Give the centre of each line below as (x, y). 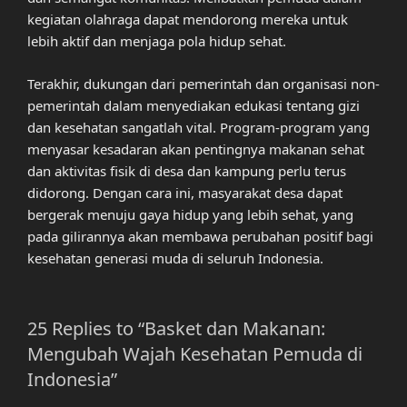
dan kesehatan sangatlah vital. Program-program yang (199, 127)
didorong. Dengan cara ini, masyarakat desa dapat (185, 192)
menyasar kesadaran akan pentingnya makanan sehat (196, 149)
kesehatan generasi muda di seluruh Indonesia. (175, 258)
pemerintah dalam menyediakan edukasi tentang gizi (194, 105)
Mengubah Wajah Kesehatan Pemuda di (195, 354)
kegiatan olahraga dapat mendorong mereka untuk (188, 20)
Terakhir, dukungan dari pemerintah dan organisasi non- (203, 83)
